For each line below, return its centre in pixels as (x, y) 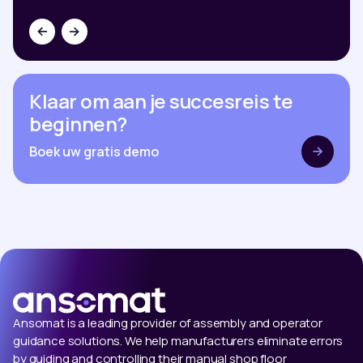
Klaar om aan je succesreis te (161, 100)
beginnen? (78, 123)
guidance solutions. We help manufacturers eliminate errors (178, 340)
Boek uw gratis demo (94, 151)
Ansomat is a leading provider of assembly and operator (168, 322)
